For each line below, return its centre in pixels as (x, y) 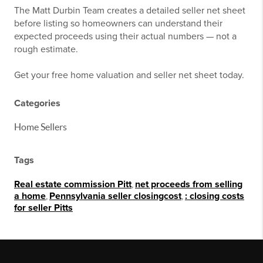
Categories (37, 104)
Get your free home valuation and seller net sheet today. (129, 75)
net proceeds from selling (189, 185)
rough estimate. (46, 50)
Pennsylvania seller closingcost (115, 196)
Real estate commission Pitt (73, 185)
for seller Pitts (43, 208)
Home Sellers (41, 127)
